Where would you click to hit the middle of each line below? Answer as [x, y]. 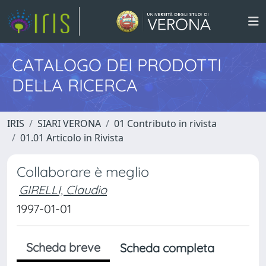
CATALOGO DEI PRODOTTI [117, 65]
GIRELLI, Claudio [63, 190]
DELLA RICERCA [75, 85]
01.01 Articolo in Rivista [72, 138]
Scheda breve [63, 247]
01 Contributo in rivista [165, 123]
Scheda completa [167, 248]
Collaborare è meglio [83, 172]
